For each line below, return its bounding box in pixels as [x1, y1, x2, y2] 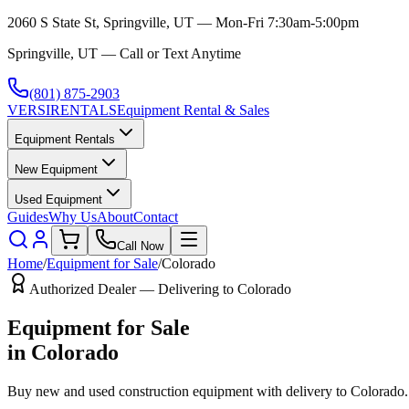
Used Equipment [15, 193, 102, 206]
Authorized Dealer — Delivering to [29, 281, 237, 297]
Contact [133, 209, 178, 225]
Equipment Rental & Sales [117, 102, 269, 118]
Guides [7, 209, 48, 225]
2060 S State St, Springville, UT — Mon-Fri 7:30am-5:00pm [7, 15, 359, 30]
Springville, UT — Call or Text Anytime [7, 46, 241, 61]
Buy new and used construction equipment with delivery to [7, 383, 351, 399]
